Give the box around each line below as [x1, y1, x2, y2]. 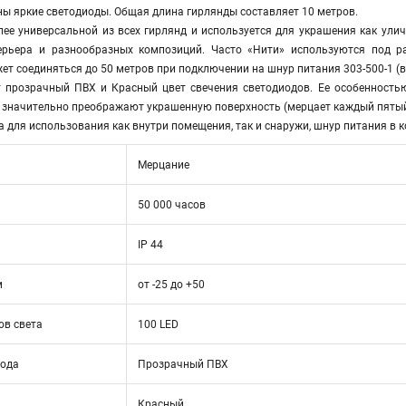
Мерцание [138, 159, 189, 171]
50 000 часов [138, 198, 206, 211]
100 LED [138, 318, 179, 331]
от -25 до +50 [138, 278, 205, 291]
